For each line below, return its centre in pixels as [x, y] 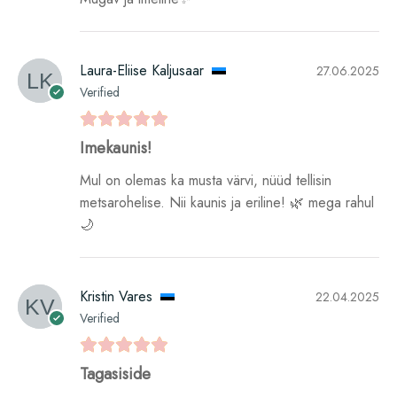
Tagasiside [115, 374]
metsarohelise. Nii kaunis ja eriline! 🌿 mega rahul [227, 202]
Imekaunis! [116, 148]
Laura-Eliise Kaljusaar [142, 70]
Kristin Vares [116, 296]
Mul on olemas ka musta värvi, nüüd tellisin [206, 180]
